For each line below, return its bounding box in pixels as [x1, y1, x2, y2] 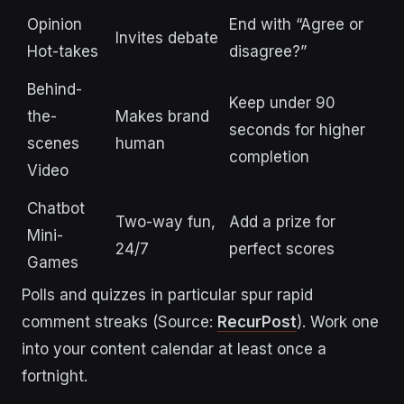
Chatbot [27, 199, 85, 218]
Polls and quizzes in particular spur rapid [22, 286, 313, 305]
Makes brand [115, 107, 209, 126]
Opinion [27, 15, 82, 34]
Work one [306, 313, 379, 332]
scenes [27, 134, 79, 153]
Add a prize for [229, 213, 335, 232]
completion [229, 148, 309, 167]
